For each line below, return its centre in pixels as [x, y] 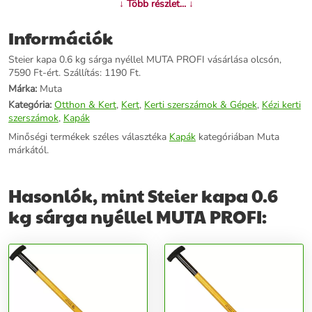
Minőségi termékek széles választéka [89, 137]
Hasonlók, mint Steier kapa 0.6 [143, 196]
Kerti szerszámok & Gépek [201, 105]
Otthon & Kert [85, 105]
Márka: [23, 89]
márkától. [29, 150]
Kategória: [30, 105]
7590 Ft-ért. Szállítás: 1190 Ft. [75, 73]
